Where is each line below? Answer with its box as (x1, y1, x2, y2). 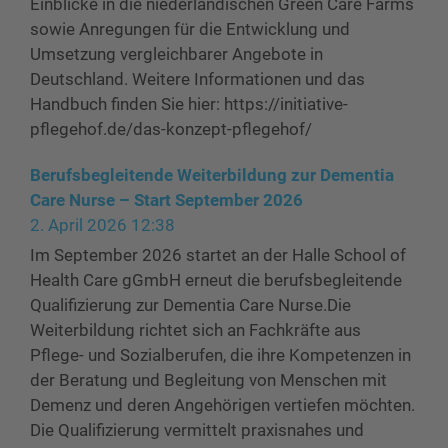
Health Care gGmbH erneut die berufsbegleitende (30, 270, 402, 290)
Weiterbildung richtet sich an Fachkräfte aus (30, 320, 361, 340)
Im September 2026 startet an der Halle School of (30, 245, 406, 265)
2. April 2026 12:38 (30, 215, 175, 235)
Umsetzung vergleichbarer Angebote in (30, 44, 323, 64)
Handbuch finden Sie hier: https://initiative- (30, 94, 348, 114)
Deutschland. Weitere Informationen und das (30, 69, 365, 89)
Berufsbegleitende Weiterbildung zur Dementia (30, 165, 394, 185)
